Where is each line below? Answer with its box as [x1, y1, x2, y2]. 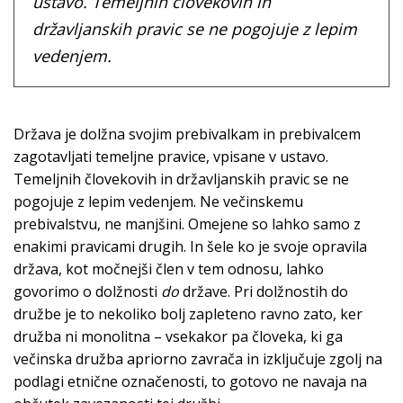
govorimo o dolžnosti [13, 282, 161, 302]
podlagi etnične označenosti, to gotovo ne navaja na [13, 372, 367, 392]
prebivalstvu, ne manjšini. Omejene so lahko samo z [13, 214, 361, 235]
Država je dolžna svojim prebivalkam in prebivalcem [13, 124, 361, 145]
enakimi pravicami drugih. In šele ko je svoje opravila [13, 237, 367, 257]
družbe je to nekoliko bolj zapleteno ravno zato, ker [13, 304, 363, 325]
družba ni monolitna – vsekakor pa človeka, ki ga [13, 327, 343, 347]
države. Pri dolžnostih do [179, 282, 348, 302]
